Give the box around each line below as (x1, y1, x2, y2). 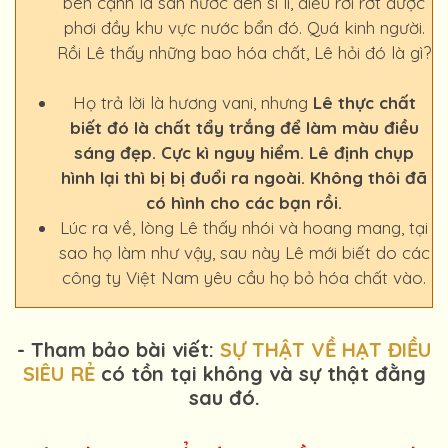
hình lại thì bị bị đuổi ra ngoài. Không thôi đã (61, 167, 427, 188)
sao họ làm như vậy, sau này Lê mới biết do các (58, 242, 430, 263)
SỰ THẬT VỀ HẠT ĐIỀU (219, 337, 432, 362)
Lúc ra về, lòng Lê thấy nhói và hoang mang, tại (60, 217, 428, 238)
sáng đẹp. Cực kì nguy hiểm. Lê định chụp (74, 142, 414, 163)
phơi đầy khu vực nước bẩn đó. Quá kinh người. (63, 17, 425, 38)
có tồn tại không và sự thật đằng (94, 361, 426, 386)
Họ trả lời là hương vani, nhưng (72, 92, 313, 113)
